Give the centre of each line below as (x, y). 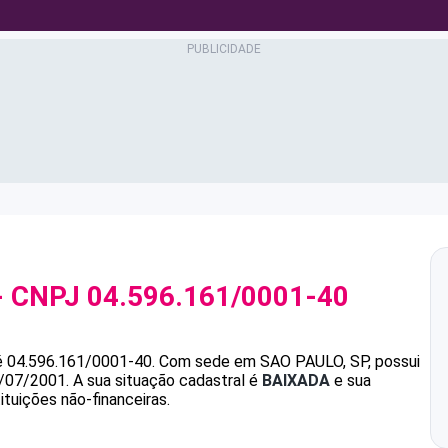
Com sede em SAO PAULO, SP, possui (289, 361)
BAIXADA (296, 380)
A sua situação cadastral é (165, 380)
